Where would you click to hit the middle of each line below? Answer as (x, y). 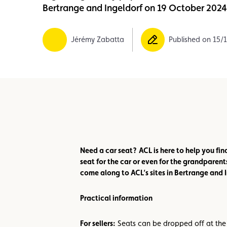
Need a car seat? (108, 150)
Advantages (178, 10)
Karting (120, 10)
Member (70, 10)
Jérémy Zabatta (97, 40)
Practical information (116, 198)
